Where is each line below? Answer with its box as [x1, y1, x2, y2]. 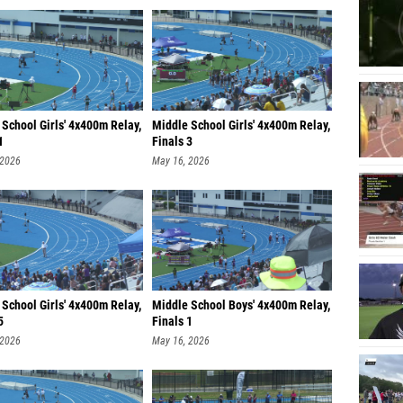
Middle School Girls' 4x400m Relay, [152, 118, 330, 133]
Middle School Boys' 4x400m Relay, [152, 298, 330, 313]
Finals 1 [152, 314, 193, 329]
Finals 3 [152, 134, 193, 149]
